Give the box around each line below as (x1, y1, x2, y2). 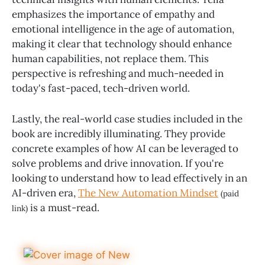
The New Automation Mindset (78, 186, 218, 200)
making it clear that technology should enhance (12, 37, 232, 51)
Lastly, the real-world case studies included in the (12, 112, 243, 126)
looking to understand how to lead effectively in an (12, 172, 247, 185)
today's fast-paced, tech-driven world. (12, 82, 190, 95)
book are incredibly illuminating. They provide (12, 127, 225, 141)
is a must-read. (30, 201, 99, 215)
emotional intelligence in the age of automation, (12, 22, 234, 36)
